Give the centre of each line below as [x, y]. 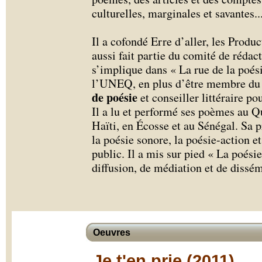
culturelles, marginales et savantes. [175, 13]
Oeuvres [112, 232]
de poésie [115, 97]
